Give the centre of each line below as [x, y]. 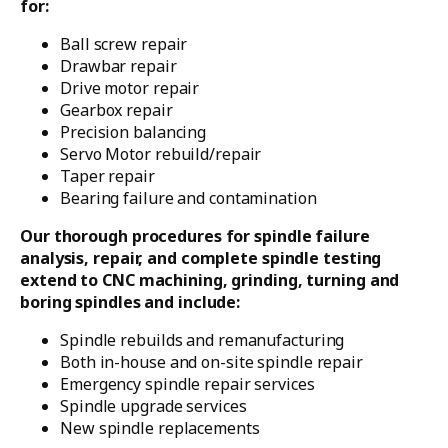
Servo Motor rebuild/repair [161, 154]
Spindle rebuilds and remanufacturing [202, 340]
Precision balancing [133, 132]
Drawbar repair [118, 66]
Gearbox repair [116, 110]
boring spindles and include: [130, 302]
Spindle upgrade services [153, 406]
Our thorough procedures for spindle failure [195, 236]
